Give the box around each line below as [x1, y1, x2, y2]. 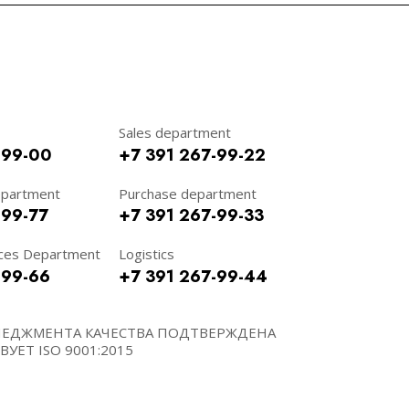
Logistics [119, 245, 174, 263]
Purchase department [119, 184, 257, 203]
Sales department [119, 123, 231, 142]
